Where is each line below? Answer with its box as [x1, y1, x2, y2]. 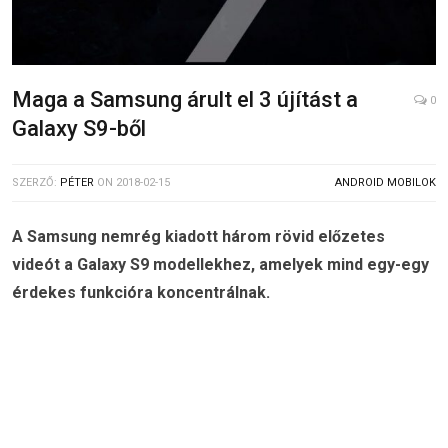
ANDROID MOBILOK [335, 175, 436, 189]
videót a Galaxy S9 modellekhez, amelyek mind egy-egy [12, 254, 429, 274]
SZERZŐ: [12, 175, 60, 189]
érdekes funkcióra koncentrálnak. [12, 282, 270, 302]
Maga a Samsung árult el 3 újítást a [12, 86, 358, 112]
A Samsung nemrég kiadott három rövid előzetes [12, 226, 385, 246]
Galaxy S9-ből [12, 115, 146, 141]
